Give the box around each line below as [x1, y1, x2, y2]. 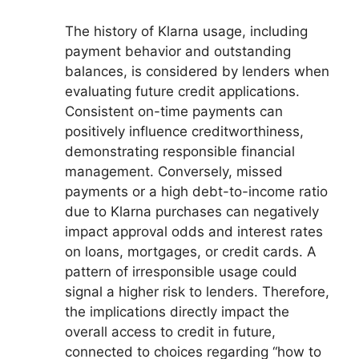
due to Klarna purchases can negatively [65, 203, 319, 220]
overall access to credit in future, [65, 323, 276, 340]
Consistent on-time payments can [65, 103, 283, 119]
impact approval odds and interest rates [65, 223, 323, 240]
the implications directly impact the [65, 303, 289, 320]
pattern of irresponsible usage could [65, 263, 297, 280]
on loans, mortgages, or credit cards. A [65, 243, 317, 260]
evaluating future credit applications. [65, 83, 300, 99]
